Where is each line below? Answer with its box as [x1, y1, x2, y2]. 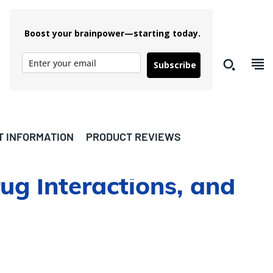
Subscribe [154, 59, 197, 71]
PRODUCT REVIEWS [86, 130, 181, 143]
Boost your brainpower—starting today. [22, 27, 200, 39]
